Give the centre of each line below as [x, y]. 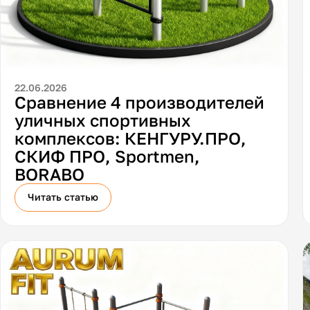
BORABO [50, 174]
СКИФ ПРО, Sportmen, [108, 156]
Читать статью [63, 197]
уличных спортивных [103, 120]
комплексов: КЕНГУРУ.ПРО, [131, 138]
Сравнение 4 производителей [140, 102]
